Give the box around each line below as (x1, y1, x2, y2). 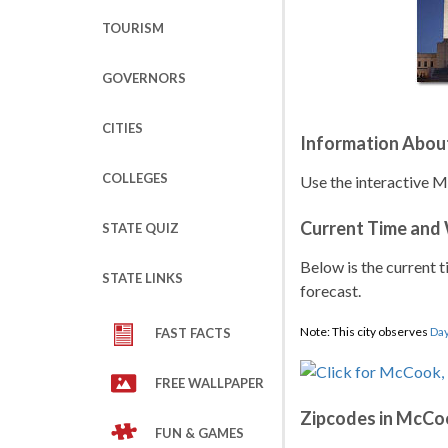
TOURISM (102, 20, 164, 36)
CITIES (102, 120, 143, 136)
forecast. (300, 281, 361, 300)
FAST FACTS (155, 325, 231, 341)
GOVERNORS (102, 70, 186, 86)
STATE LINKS (102, 270, 183, 286)
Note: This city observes (300, 324, 430, 339)
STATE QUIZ (102, 220, 179, 236)
